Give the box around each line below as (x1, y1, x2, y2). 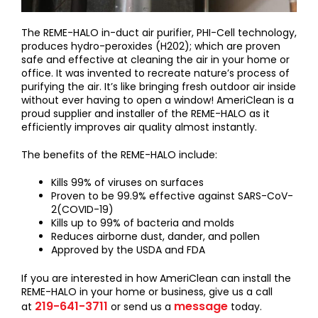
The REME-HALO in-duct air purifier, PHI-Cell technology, (21, 26, 297, 40)
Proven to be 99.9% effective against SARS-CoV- (51, 189, 293, 204)
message (174, 298, 228, 315)
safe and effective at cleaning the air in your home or (21, 53, 290, 67)
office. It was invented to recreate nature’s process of (21, 66, 290, 81)
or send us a (108, 300, 174, 314)
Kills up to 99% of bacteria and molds (51, 216, 234, 231)
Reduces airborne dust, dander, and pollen (51, 229, 260, 244)
